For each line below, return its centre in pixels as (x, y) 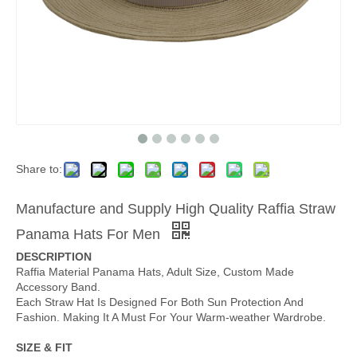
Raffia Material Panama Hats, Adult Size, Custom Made (155, 272)
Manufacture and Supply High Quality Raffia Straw (176, 209)
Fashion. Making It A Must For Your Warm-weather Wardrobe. (171, 317)
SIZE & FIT (44, 347)
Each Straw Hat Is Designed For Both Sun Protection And (160, 302)
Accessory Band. (58, 287)
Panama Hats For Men (90, 234)
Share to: (39, 169)
